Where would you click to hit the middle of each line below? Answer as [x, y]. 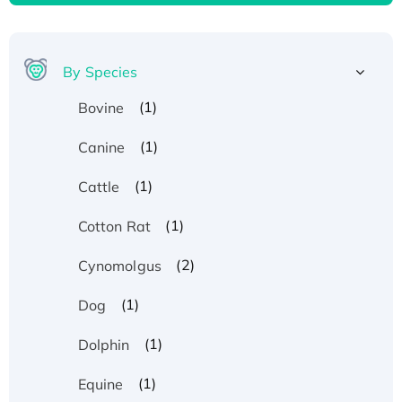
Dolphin [104, 344]
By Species [100, 71]
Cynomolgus [119, 265]
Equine [100, 384]
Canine [101, 147]
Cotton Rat [114, 226]
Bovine [101, 107]
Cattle [99, 186]
